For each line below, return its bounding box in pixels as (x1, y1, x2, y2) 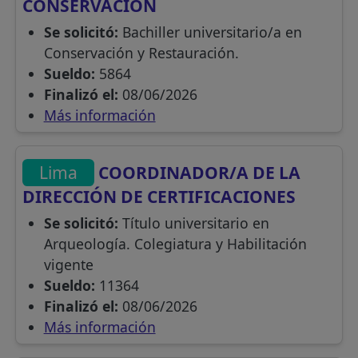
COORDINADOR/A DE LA (94, 161, 301, 185)
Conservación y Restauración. (43, 43, 239, 63)
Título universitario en (117, 213, 269, 233)
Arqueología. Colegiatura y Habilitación (43, 233, 307, 253)
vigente (43, 254, 93, 274)
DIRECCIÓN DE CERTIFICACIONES (22, 184, 296, 208)
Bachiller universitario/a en (117, 22, 302, 42)
